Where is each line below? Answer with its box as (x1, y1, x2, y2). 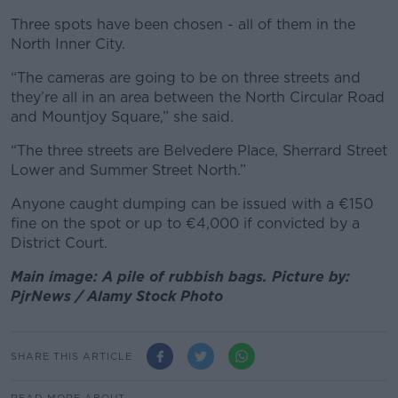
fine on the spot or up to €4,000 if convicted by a (11, 215, 360, 233)
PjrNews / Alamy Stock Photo (11, 288, 223, 306)
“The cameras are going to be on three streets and (11, 69, 361, 87)
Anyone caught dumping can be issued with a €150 (11, 195, 373, 213)
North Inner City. (11, 36, 130, 53)
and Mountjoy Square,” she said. (11, 108, 238, 126)
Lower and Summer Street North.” (11, 162, 251, 179)
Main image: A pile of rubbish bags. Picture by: (11, 268, 350, 286)
